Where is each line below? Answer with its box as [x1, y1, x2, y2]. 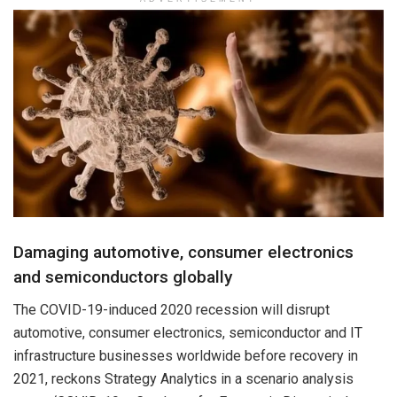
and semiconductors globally [13, 267, 232, 288]
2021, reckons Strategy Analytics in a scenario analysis [13, 370, 354, 388]
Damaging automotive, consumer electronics [13, 242, 354, 263]
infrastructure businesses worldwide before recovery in [13, 347, 358, 365]
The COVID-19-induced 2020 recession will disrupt [13, 301, 330, 319]
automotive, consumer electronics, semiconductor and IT [13, 324, 362, 342]
